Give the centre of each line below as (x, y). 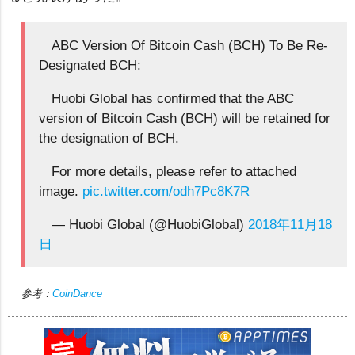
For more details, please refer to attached (174, 171)
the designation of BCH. (109, 139)
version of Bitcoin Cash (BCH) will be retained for (184, 119)
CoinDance (77, 294)
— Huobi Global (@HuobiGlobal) (150, 224)
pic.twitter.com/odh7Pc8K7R (166, 191)
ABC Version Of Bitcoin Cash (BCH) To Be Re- (190, 46)
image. (60, 191)
